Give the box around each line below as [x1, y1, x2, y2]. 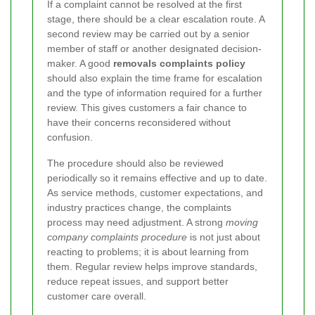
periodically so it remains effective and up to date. [47, 172, 267, 184]
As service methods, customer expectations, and [47, 187, 263, 199]
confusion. [47, 131, 93, 143]
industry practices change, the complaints [47, 202, 231, 214]
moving [226, 217, 258, 229]
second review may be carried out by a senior [47, 28, 250, 40]
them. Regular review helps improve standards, [47, 261, 257, 273]
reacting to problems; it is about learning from [47, 246, 249, 258]
